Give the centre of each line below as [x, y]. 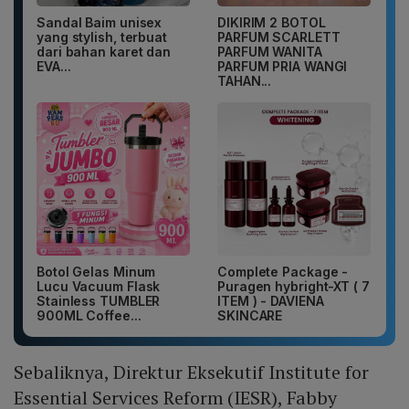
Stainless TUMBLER [99, 301]
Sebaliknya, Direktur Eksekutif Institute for [191, 372]
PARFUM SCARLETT [279, 37]
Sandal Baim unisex [100, 23]
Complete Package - [283, 272]
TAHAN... [245, 81]
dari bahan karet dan [104, 52]
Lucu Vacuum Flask [99, 287]
